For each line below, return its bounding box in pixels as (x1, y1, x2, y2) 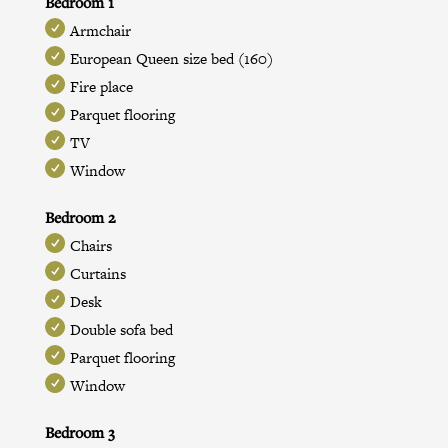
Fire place (69, 75, 133, 97)
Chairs (69, 234, 112, 256)
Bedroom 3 (44, 421, 115, 442)
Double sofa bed (69, 318, 173, 340)
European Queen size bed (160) (69, 47, 273, 69)
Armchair (69, 19, 131, 41)
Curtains (69, 262, 126, 284)
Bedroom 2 (44, 206, 115, 227)
